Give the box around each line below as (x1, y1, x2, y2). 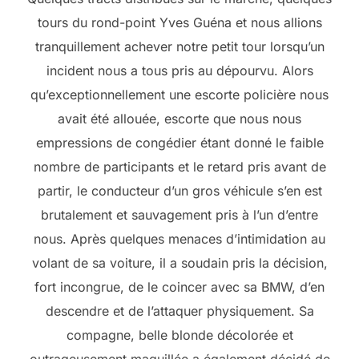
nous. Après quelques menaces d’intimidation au (34, 231, 325, 248)
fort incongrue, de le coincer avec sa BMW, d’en (34, 279, 325, 296)
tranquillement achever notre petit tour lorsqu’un (34, 38, 325, 55)
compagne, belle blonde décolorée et (66, 327, 293, 344)
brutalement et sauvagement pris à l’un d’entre (41, 207, 318, 224)
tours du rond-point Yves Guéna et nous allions (37, 14, 322, 31)
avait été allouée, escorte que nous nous (58, 111, 301, 127)
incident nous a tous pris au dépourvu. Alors (46, 63, 313, 79)
